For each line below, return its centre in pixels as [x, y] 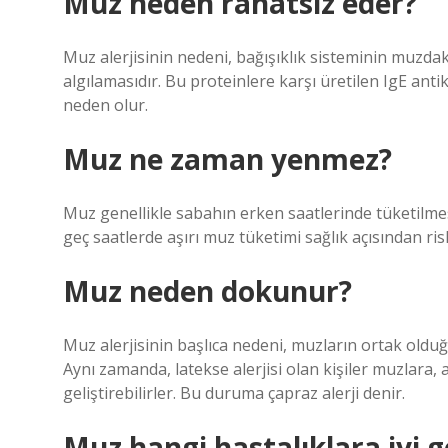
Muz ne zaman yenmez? [227, 159]
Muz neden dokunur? [207, 291]
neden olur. [105, 105]
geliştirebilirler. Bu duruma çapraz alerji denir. [234, 393]
